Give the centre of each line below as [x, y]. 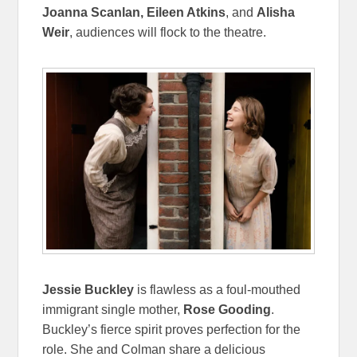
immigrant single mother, [113, 309]
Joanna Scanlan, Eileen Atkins [134, 13]
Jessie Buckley [90, 289]
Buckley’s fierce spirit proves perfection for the [172, 329]
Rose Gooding [228, 309]
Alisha [276, 13]
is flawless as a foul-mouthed [219, 289]
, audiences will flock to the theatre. [168, 33]
